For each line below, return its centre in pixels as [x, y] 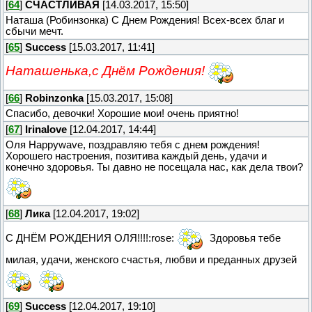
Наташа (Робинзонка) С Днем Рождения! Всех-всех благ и [145, 20]
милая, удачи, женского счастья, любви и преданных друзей [151, 259]
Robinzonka [54, 98]
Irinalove [46, 129]
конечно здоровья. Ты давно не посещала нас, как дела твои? [154, 167]
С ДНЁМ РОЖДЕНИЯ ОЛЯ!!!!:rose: [91, 238]
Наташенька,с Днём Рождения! [105, 70]
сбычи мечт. [34, 31]
